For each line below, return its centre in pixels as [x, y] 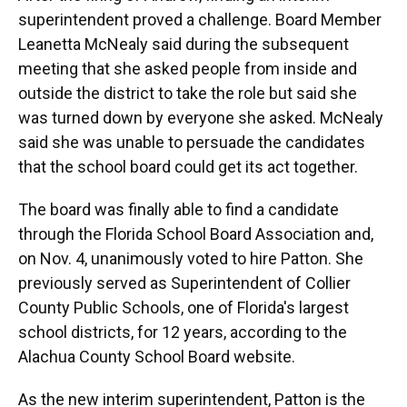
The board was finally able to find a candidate [179, 210]
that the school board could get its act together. [188, 167]
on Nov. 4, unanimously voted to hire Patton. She [191, 259]
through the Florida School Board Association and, [196, 234]
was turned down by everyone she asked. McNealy [201, 118]
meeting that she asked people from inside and [188, 69]
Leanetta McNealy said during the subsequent [184, 45]
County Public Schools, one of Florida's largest [184, 308]
